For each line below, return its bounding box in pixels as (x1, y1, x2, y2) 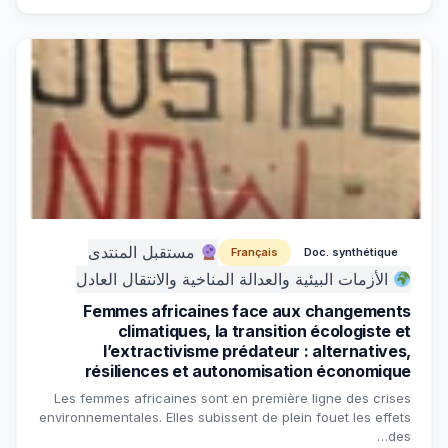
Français (231, 245, 278, 259)
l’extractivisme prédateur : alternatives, (103, 341, 411, 361)
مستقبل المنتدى (87, 242, 200, 262)
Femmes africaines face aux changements (83, 301, 411, 321)
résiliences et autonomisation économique (84, 361, 411, 381)
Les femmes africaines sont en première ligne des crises (54, 390, 411, 406)
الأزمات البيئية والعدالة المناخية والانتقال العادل (75, 269, 393, 289)
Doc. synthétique (304, 245, 398, 259)
